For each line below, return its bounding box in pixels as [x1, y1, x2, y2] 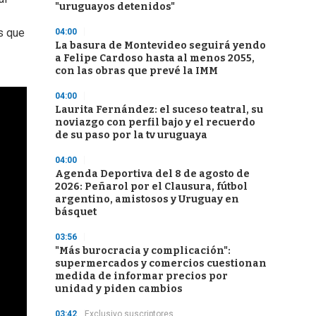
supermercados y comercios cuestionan [55, 257, 267, 269]
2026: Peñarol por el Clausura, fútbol [55, 181, 248, 193]
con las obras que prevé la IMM [55, 65, 218, 77]
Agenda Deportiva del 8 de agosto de [55, 168, 250, 180]
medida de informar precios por [55, 270, 228, 282]
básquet [55, 206, 97, 218]
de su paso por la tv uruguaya [55, 129, 207, 141]
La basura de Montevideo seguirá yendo [55, 39, 266, 51]
